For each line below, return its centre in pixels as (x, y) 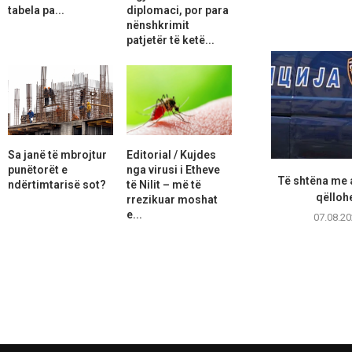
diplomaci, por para (177, 10)
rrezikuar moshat (172, 199)
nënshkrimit (158, 25)
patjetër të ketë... (170, 40)
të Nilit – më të (163, 184)
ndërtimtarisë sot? (57, 184)
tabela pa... (36, 10)
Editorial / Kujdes (171, 154)
